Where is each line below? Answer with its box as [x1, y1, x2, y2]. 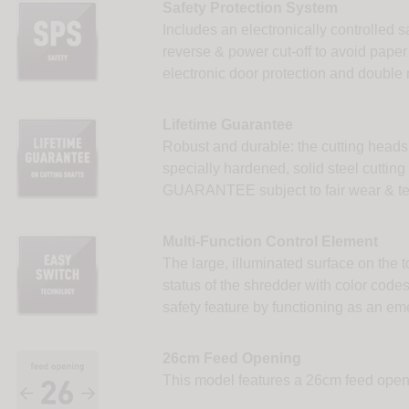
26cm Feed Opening [162, 351, 301, 367]
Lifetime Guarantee [162, 117, 293, 133]
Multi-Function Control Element [162, 234, 378, 250]
